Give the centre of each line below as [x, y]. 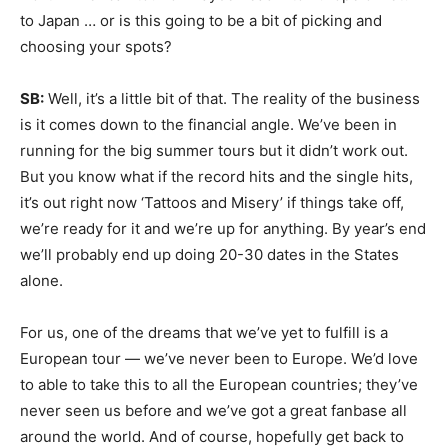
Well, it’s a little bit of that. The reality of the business [232, 98]
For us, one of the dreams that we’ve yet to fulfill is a [204, 332]
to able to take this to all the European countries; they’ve [219, 384]
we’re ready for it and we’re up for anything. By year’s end [223, 228]
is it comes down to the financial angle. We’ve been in [208, 124]
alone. [41, 280]
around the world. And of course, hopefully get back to [212, 436]
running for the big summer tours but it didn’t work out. [214, 150]
